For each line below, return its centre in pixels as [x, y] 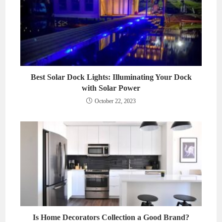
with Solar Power [111, 88]
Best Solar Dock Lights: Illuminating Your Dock [111, 77]
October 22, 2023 [115, 101]
